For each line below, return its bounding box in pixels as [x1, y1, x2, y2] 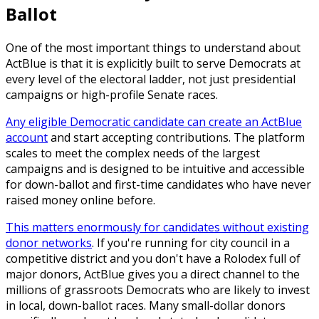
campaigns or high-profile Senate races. [6, 86, 218, 103]
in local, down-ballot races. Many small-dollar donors [6, 297, 286, 313]
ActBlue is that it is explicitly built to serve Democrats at [6, 55, 300, 71]
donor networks [6, 234, 92, 251]
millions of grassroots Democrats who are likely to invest [6, 281, 310, 298]
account [6, 129, 48, 145]
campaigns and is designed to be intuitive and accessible [6, 160, 305, 177]
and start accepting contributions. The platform [48, 129, 305, 145]
